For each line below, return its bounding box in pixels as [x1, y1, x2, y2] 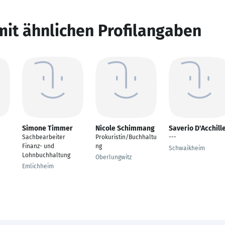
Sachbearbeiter [22, 134, 65, 141]
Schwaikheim [169, 145, 205, 152]
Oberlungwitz [95, 154, 132, 161]
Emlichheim [22, 163, 54, 170]
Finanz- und [22, 143, 54, 150]
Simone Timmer [22, 124, 73, 133]
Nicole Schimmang [95, 124, 155, 133]
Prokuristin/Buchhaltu [95, 134, 157, 141]
